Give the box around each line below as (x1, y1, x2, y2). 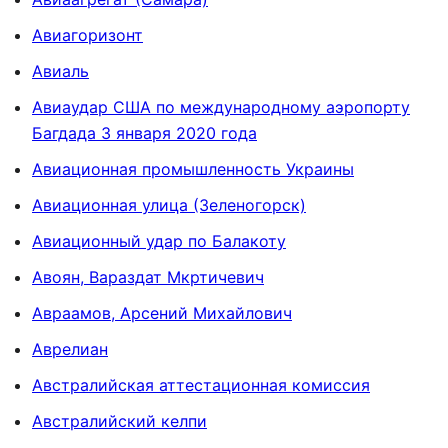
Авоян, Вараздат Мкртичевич (32, 266, 264, 287)
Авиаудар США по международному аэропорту (32, 96, 410, 117)
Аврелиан (32, 338, 108, 359)
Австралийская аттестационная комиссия (32, 374, 370, 395)
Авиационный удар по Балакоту (32, 230, 286, 251)
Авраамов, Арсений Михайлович (32, 302, 292, 323)
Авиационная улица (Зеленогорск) (32, 194, 306, 215)
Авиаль (32, 60, 89, 81)
